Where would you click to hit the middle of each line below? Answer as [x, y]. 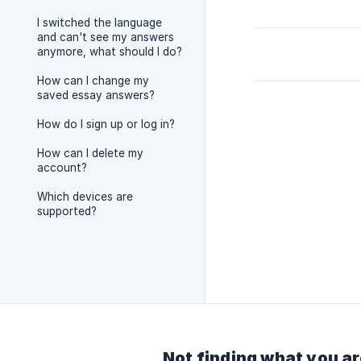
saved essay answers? [96, 95]
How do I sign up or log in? [106, 124]
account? [62, 168]
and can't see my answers [106, 37]
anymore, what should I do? [110, 52]
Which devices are [85, 197]
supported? [67, 211]
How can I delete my [90, 153]
